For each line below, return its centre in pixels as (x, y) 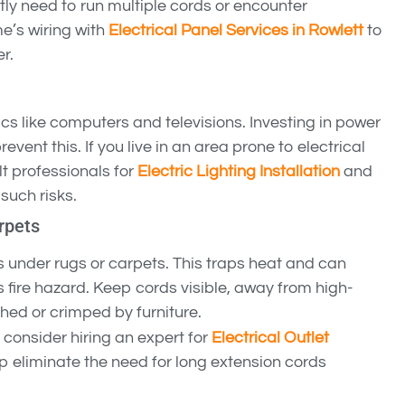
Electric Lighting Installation (239, 172)
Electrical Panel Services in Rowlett (236, 31)
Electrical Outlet (270, 338)
